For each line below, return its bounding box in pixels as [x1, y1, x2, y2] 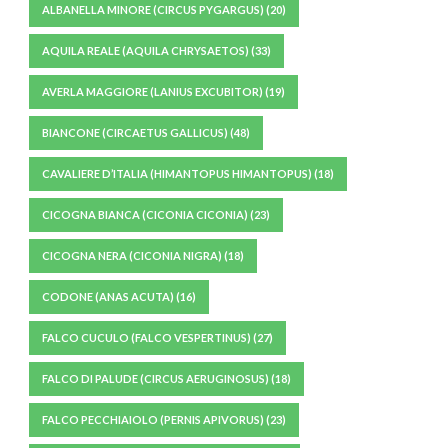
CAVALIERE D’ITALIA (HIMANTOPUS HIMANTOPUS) [42, 167, 312, 180]
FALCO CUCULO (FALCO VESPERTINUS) [42, 331, 251, 344]
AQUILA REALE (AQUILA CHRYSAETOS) [42, 44, 249, 57]
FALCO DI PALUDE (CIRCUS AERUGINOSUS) [42, 372, 269, 385]
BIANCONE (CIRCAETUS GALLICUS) [42, 126, 228, 139]
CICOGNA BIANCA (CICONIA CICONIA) [42, 208, 248, 221]
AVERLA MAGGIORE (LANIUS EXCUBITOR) [42, 85, 263, 98]
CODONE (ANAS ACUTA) [42, 290, 174, 303]
